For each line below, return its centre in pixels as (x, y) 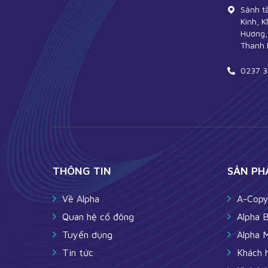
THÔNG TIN (82, 171)
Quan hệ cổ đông (98, 217)
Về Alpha (81, 199)
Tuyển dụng (87, 235)
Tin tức (78, 253)
